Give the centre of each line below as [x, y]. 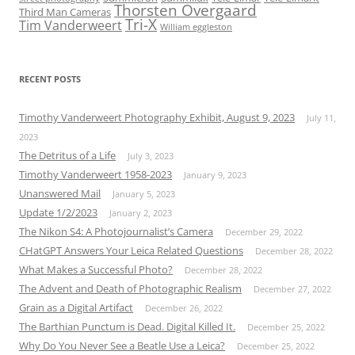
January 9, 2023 [215, 175]
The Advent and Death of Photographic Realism [130, 289]
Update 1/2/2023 [58, 213]
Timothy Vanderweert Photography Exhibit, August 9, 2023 [157, 118]
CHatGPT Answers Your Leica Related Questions [131, 251]
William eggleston [196, 27]
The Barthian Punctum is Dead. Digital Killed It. [127, 327]
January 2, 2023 [141, 213]
